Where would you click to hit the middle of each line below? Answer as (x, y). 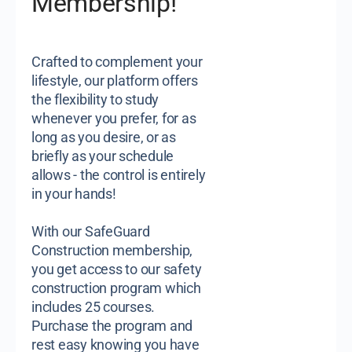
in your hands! (74, 194)
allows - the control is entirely (119, 175)
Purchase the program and (112, 326)
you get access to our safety (117, 269)
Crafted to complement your (117, 62)
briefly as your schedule (103, 156)
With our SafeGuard (91, 231)
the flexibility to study (95, 99)
